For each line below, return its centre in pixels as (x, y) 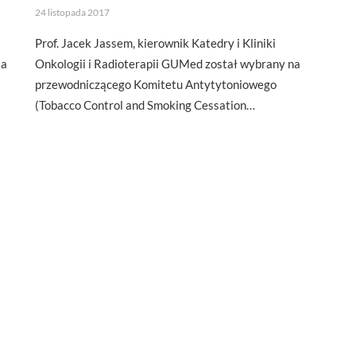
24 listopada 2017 (72, 12)
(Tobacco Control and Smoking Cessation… (145, 105)
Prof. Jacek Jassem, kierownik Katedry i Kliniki (155, 43)
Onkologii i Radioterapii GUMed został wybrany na (168, 64)
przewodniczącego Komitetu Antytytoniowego (156, 84)
